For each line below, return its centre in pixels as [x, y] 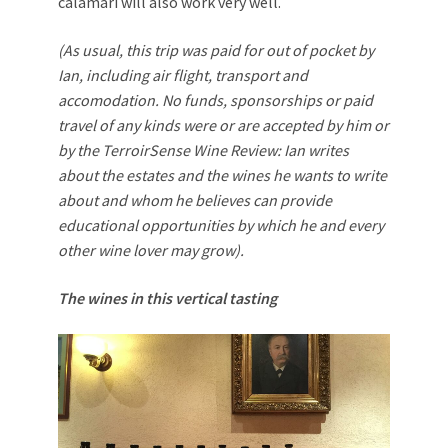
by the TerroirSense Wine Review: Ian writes [203, 150]
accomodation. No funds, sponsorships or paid [215, 100]
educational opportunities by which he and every [221, 225]
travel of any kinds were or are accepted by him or [223, 125]
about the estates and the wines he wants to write [222, 175]
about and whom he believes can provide [195, 200]
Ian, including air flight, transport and [183, 75]
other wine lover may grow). [151, 250]
